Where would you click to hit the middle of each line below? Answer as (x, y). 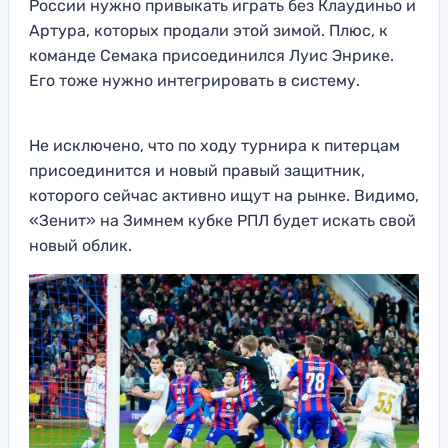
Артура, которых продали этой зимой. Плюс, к (208, 31)
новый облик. (80, 246)
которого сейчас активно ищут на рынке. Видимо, (224, 196)
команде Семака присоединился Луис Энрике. (211, 56)
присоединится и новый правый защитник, (197, 171)
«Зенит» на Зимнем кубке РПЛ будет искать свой (222, 221)
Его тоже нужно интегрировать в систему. (194, 81)
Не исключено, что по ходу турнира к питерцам (214, 146)
